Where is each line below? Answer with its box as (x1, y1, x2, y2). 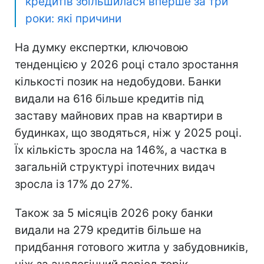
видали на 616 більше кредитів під (15, 91, 204, 105)
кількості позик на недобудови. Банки (15, 74, 221, 88)
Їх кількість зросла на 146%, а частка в (15, 143, 227, 157)
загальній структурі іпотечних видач (15, 160, 215, 174)
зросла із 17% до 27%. (15, 177, 133, 191)
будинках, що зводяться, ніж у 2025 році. (15, 126, 242, 140)
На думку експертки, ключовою (15, 40, 188, 54)
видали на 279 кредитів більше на (15, 223, 202, 237)
